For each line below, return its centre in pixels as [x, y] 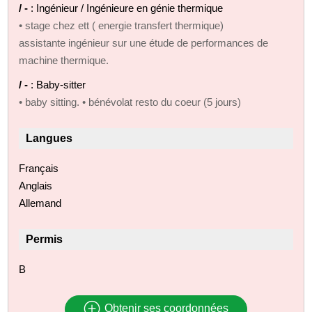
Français [39, 168]
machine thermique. [64, 60]
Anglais [36, 185]
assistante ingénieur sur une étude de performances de [144, 42]
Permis [45, 239]
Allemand [40, 203]
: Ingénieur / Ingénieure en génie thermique [127, 8]
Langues [49, 138]
